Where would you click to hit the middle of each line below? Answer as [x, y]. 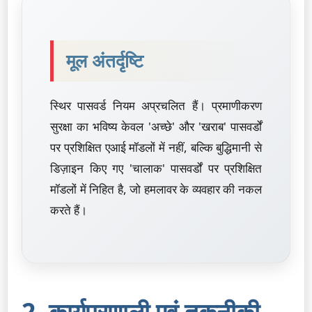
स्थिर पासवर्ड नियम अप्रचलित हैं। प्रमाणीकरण [156, 106]
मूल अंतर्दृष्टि [105, 61]
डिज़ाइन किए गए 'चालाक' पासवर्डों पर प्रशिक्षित [156, 168]
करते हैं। [69, 210]
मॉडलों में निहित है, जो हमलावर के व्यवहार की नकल [156, 189]
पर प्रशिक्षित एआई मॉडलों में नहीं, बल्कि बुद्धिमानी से [156, 147]
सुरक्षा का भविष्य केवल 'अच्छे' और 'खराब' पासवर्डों [156, 126]
